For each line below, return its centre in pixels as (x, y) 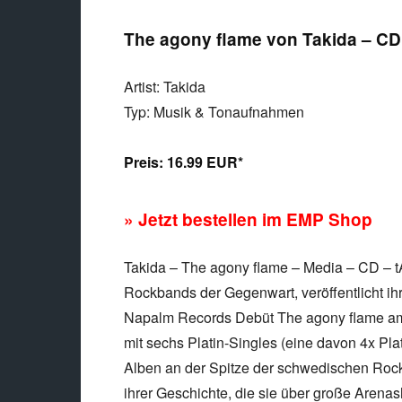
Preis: (145, 162)
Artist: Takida (165, 87)
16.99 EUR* (205, 162)
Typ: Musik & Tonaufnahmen (214, 112)
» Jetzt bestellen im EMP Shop (248, 219)
